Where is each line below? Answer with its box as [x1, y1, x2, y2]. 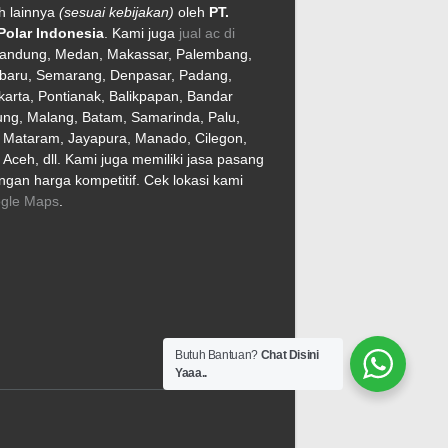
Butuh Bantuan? [175, 348, 261, 362]
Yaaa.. [175, 366, 207, 380]
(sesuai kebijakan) [59, 3, 174, 20]
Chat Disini [260, 348, 319, 362]
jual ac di [179, 24, 235, 41]
